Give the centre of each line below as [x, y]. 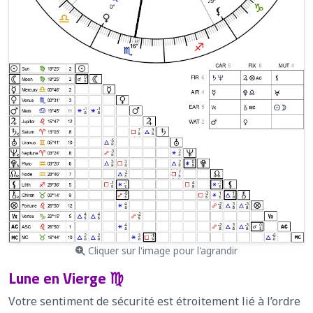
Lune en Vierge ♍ [66, 277]
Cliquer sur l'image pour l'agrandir [161, 250]
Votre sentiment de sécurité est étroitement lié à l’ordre [154, 301]
